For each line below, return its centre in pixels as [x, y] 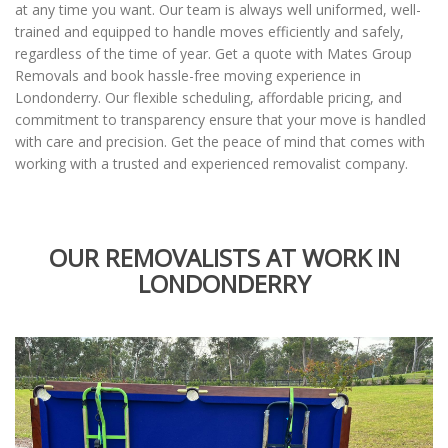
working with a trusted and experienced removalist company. [211, 163]
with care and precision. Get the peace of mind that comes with [220, 141]
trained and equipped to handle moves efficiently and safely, [209, 31]
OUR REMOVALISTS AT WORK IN [224, 257]
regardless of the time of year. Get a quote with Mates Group [213, 53]
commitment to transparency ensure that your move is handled [220, 119]
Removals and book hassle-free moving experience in [188, 75]
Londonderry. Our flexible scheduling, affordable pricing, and [208, 97]
